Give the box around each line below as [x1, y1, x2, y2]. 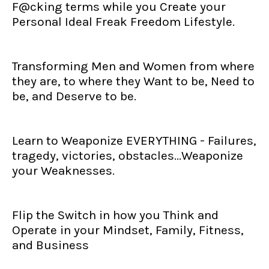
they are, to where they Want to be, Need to [12, 74, 255, 88]
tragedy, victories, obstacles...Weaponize [12, 148, 243, 163]
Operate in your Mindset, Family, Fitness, [12, 223, 244, 237]
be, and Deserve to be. [12, 89, 136, 103]
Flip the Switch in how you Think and [12, 208, 219, 222]
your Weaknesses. [12, 163, 115, 178]
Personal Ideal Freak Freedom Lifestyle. [12, 14, 235, 29]
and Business [12, 238, 89, 252]
